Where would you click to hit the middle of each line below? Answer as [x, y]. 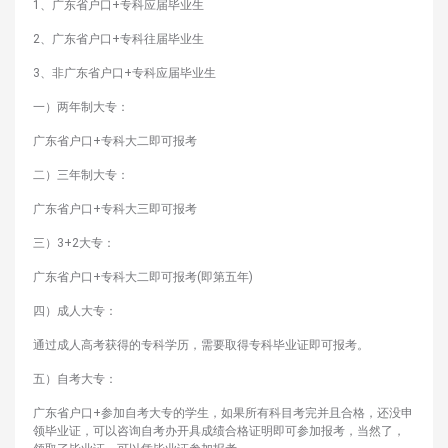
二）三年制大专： [81, 175]
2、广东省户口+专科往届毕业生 [118, 39]
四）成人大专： [75, 311]
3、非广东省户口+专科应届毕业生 [124, 73]
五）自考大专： [75, 379]
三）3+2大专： [74, 243]
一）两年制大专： [81, 107]
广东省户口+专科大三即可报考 [115, 209]
